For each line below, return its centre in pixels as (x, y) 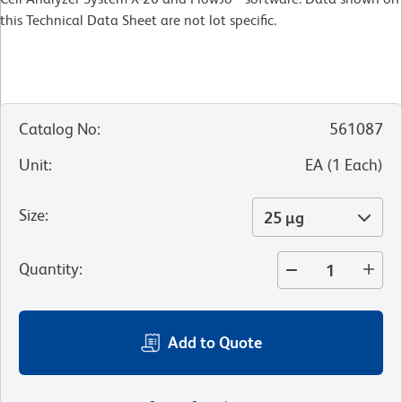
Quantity (49, 269)
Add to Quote (215, 343)
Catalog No (58, 129)
